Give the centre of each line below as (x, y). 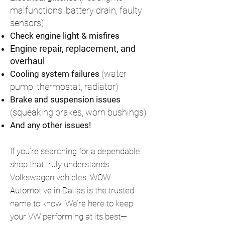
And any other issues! (50, 125)
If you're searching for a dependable (75, 151)
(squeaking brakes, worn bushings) (78, 112)
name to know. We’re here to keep (72, 203)
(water (114, 74)
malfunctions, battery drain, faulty (76, 10)
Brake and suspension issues (65, 99)
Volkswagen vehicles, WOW (60, 177)
